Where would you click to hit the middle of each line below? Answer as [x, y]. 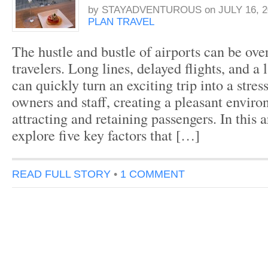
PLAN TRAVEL [121, 22]
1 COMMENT [153, 174]
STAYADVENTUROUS [152, 10]
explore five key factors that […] [106, 135]
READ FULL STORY [61, 174]
